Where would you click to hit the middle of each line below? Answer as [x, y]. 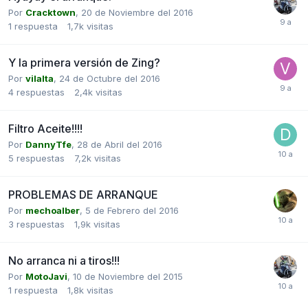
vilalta [40, 78]
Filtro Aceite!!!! [45, 128]
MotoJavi [46, 276]
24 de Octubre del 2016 [110, 78]
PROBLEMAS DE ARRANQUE [83, 194]
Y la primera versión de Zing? [84, 62]
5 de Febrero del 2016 [132, 210]
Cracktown [51, 12]
